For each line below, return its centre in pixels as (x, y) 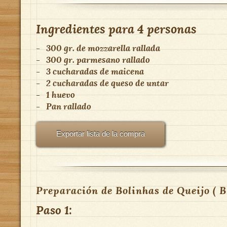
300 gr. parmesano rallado (98, 60)
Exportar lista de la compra (100, 134)
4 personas (167, 29)
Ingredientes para (87, 29)
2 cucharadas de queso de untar (107, 83)
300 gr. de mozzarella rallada (103, 48)
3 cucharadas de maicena (95, 71)
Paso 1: (54, 210)
